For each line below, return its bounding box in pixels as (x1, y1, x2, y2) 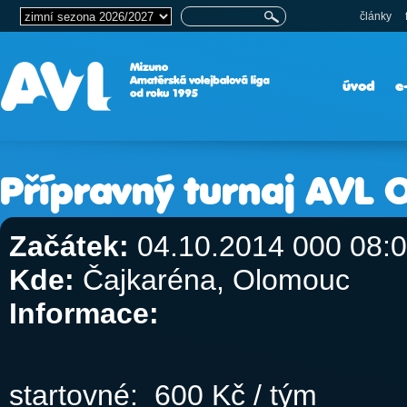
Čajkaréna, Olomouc (74, 263, 350, 296)
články (360, 10, 392, 23)
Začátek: (9, 230, 129, 263)
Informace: (9, 297, 159, 330)
